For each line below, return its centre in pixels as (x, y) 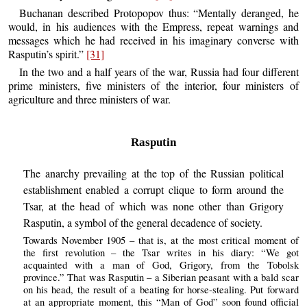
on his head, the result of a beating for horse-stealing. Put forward (161, 290)
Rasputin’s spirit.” (48, 54)
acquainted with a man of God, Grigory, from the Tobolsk (161, 265)
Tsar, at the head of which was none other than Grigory (153, 206)
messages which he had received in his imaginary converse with (153, 40)
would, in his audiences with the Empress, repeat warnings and (153, 27)
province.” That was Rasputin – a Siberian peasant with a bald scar (161, 278)
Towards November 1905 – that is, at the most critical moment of (161, 241)
